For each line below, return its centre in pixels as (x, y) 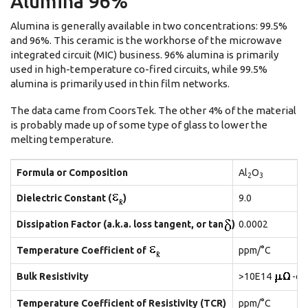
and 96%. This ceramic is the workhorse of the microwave (146, 40)
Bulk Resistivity (53, 276)
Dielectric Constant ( (64, 198)
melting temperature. (62, 139)
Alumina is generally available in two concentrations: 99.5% (149, 26)
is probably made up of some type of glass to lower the (139, 125)
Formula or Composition (72, 173)
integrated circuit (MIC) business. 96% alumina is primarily (144, 55)
